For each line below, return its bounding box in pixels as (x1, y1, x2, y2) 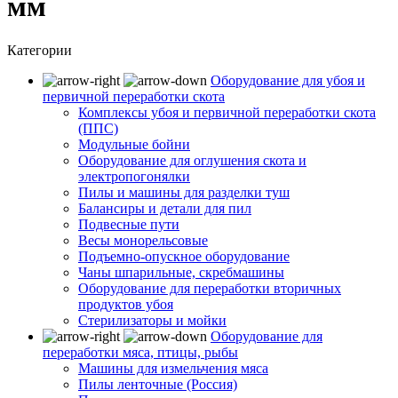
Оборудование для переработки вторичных (78, 280, 341, 296)
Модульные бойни (78, 136, 190, 152)
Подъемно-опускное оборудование (78, 248, 290, 264)
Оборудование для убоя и (211, 72, 365, 88)
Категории (7, 42, 72, 58)
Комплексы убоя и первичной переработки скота (78, 104, 376, 120)
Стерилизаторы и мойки (78, 312, 227, 328)
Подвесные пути (78, 216, 179, 232)
